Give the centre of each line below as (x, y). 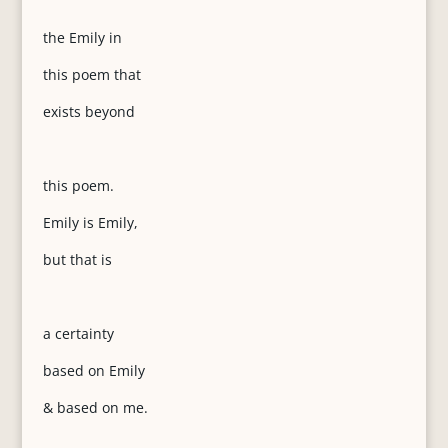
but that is (77, 259)
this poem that (91, 74)
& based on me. (95, 407)
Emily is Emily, (90, 222)
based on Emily (93, 370)
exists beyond (88, 111)
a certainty (78, 333)
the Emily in (82, 37)
